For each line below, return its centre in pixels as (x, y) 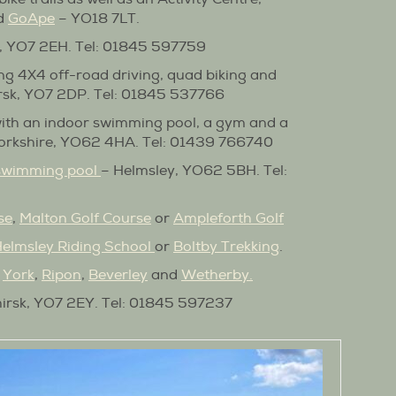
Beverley (118, 274)
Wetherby (215, 274)
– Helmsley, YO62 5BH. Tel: (194, 170)
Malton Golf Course (85, 218)
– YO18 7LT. (97, 18)
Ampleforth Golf (228, 218)
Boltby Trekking (226, 246)
